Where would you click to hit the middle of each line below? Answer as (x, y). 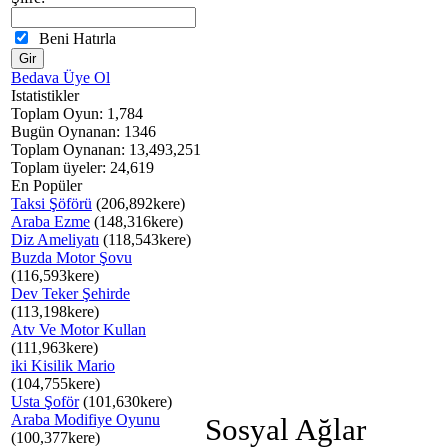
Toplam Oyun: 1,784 (77, 113)
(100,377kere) (55, 437)
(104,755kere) (55, 383)
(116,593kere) (55, 275)
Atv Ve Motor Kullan (78, 329)
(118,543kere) (145, 239)
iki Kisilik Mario (63, 365)
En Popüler (46, 185)
